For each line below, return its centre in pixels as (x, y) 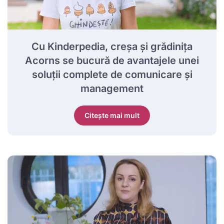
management (112, 89)
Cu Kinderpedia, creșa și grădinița (112, 47)
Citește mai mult (112, 115)
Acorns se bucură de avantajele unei (112, 61)
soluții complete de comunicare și (112, 75)
